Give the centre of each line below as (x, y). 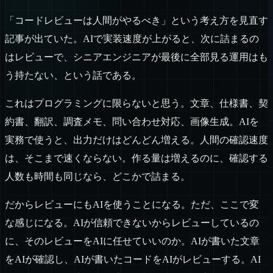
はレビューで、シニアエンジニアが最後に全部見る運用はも (136, 57)
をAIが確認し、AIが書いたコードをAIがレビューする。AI (133, 260)
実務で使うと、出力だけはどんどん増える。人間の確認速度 (136, 140)
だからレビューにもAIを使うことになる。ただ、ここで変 (132, 205)
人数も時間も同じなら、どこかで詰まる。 (97, 177)
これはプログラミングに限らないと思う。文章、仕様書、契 (136, 104)
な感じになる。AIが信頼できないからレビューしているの (132, 223)
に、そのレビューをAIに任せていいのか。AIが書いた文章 (132, 241)
